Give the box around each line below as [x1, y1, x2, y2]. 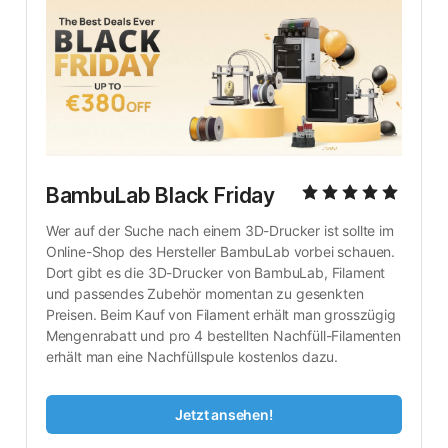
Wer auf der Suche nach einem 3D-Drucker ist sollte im [45, 221, 394, 239]
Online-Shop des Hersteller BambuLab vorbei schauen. [45, 242, 396, 260]
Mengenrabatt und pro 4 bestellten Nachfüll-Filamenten [45, 326, 401, 344]
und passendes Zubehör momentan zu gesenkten [45, 284, 364, 302]
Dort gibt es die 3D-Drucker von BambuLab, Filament [45, 263, 386, 281]
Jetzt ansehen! [175, 405, 273, 423]
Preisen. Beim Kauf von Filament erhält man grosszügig [45, 305, 396, 323]
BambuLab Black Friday [45, 182, 276, 208]
